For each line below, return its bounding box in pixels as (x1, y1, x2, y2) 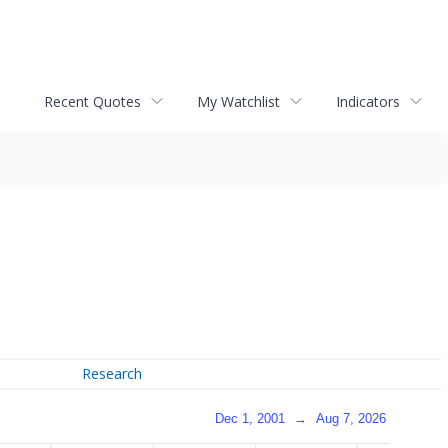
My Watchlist (197, 91, 280, 111)
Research (82, 364, 143, 384)
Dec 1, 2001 (215, 410, 285, 426)
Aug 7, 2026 (316, 410, 386, 426)
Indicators (336, 91, 400, 111)
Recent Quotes (44, 91, 141, 111)
